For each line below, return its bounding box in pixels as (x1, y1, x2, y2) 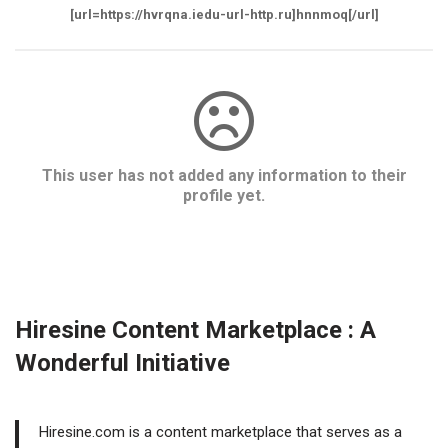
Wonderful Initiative (15, 349, 230, 377)
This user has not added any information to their (41, 166, 407, 185)
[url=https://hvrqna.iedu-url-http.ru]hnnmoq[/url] (69, 7, 379, 22)
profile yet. (183, 186, 265, 205)
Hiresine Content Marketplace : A (15, 316, 376, 344)
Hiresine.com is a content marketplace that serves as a (39, 423, 402, 441)
